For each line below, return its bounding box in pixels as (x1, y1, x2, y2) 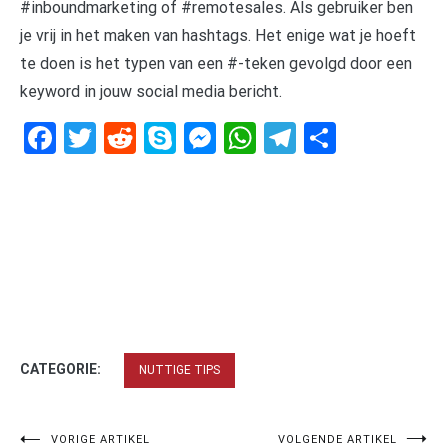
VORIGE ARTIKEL (51, 432, 150, 446)
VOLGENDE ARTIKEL (278, 432, 397, 446)
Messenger (216, 118, 371, 157)
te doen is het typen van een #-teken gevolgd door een (20, 53, 412, 73)
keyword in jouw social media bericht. (20, 81, 282, 101)
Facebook (56, 118, 189, 157)
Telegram (296, 118, 425, 157)
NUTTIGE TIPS (139, 362, 220, 377)
